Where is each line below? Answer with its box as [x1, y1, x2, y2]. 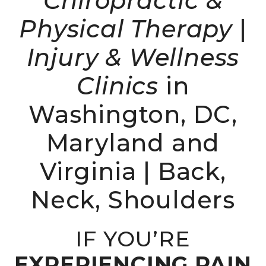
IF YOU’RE [75, 226, 191, 252]
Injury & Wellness [26, 43, 240, 72]
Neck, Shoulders [31, 185, 235, 215]
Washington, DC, [28, 100, 237, 129]
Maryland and [46, 128, 220, 158]
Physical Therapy [19, 14, 233, 44]
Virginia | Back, [40, 157, 226, 186]
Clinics [77, 71, 159, 101]
